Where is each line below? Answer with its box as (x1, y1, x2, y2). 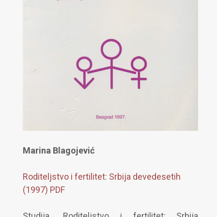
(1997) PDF (22, 185, 65, 195)
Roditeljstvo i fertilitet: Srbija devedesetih (22, 171, 181, 182)
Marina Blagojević (22, 145, 94, 156)
